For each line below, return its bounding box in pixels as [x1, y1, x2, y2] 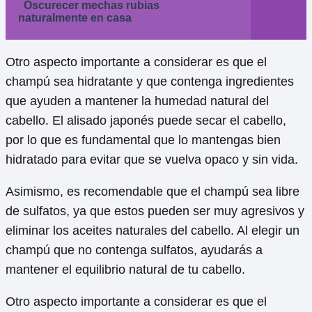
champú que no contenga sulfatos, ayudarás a [6, 243, 263, 258]
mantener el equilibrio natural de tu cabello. [6, 263, 245, 277]
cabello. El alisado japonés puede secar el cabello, [6, 114, 286, 128]
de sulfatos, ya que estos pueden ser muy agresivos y [6, 204, 304, 219]
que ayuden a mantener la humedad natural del [6, 94, 269, 109]
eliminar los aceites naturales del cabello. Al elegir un [6, 224, 299, 238]
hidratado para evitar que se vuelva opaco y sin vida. [6, 153, 298, 167]
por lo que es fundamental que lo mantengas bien [6, 133, 281, 148]
